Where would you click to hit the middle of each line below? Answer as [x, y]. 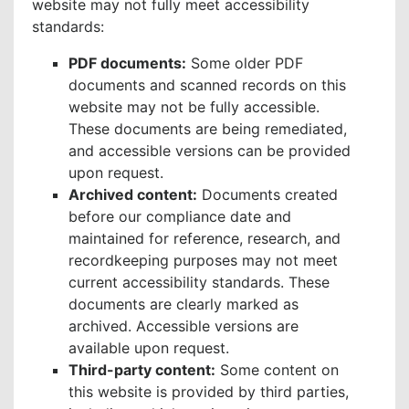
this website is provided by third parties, [209, 392]
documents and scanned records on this [207, 85]
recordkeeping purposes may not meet [203, 261]
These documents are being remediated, [208, 129]
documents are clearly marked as [184, 304]
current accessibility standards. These [199, 283]
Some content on [277, 370]
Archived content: [133, 195]
